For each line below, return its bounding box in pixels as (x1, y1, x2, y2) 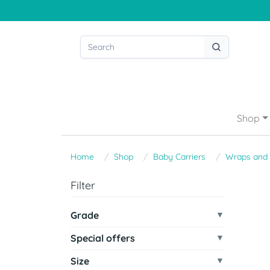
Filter (71, 178, 95, 192)
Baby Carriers (153, 151, 206, 162)
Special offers (71, 232, 135, 244)
